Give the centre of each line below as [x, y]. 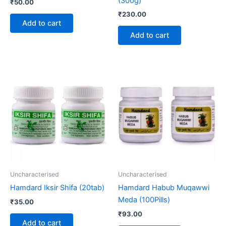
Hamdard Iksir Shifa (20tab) [57, 188]
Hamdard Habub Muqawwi [164, 188]
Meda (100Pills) [144, 200]
